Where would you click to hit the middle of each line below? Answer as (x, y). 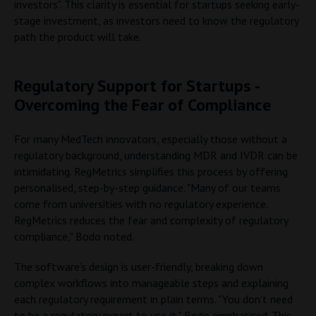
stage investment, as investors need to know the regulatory (156, 20)
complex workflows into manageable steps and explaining (151, 283)
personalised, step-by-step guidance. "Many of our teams (147, 188)
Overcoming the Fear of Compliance (142, 105)
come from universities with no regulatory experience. (141, 204)
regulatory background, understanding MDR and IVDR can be (156, 155)
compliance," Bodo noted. (74, 236)
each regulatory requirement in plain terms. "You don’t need (153, 299)
